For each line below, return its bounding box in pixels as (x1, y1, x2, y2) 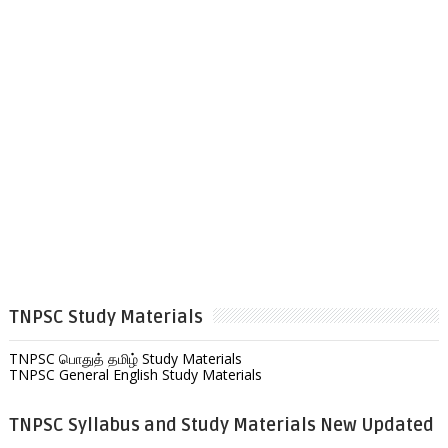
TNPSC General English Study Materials (8, 365, 262, 385)
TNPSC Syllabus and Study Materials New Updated (8, 414, 434, 437)
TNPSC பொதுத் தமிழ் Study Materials (8, 349, 242, 369)
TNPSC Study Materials (8, 306, 203, 329)
